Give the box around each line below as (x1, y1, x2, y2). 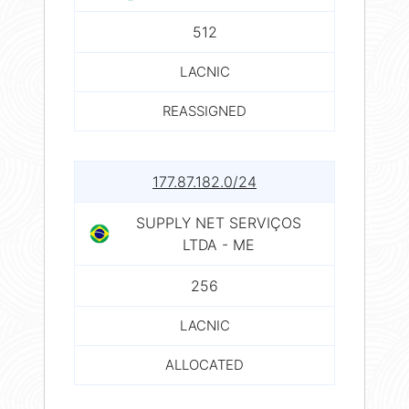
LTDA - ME (182, 235, 255, 254)
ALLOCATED (165, 355, 244, 373)
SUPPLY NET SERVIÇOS (135, 213, 301, 232)
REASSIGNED (163, 101, 246, 120)
